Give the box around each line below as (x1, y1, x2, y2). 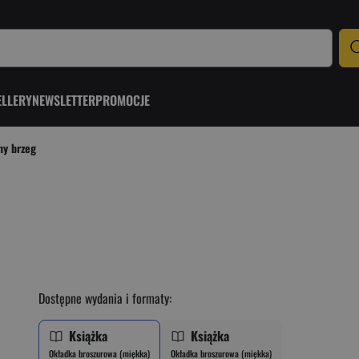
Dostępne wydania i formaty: (38, 288, 171, 308)
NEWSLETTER (31, 90, 95, 110)
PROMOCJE (95, 90, 150, 110)
